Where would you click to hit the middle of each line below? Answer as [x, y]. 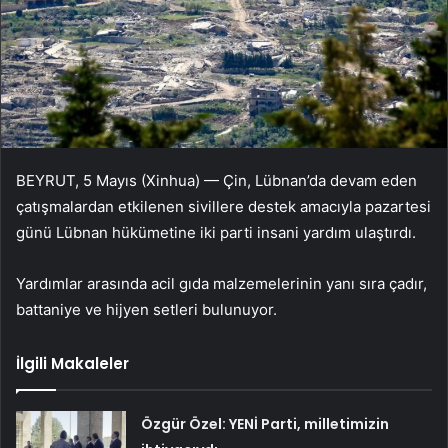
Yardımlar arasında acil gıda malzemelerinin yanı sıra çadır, [221, 284]
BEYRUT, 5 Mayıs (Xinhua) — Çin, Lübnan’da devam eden [216, 181]
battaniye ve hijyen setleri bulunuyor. [146, 310]
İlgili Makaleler [72, 364]
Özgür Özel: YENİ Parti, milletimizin [265, 424]
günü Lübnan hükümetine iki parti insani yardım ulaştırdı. [216, 233]
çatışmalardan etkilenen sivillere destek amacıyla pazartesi [223, 207]
